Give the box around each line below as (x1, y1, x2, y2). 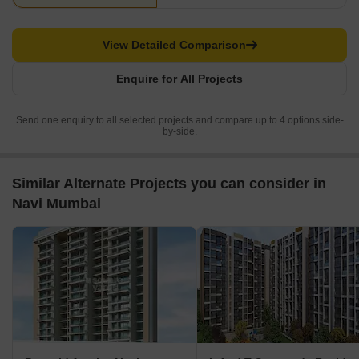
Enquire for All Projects (116, 72, 243, 86)
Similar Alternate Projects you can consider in (12, 175, 326, 192)
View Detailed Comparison (102, 38, 246, 52)
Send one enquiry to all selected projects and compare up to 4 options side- (15, 115, 344, 127)
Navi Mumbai (12, 196, 101, 212)
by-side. (162, 126, 197, 138)
